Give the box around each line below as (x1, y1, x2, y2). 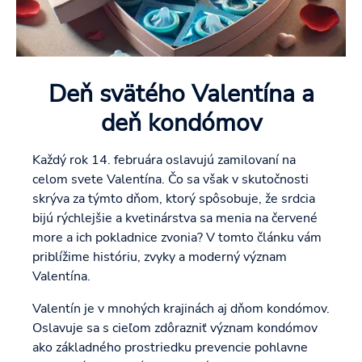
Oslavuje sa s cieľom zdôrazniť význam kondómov (32, 319, 318, 338)
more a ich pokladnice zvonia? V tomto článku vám (32, 229, 322, 247)
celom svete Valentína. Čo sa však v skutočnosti (32, 170, 309, 189)
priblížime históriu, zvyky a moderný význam (32, 248, 287, 267)
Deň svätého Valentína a (48, 77, 314, 112)
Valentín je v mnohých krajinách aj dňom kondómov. (32, 300, 330, 318)
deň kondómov (100, 106, 262, 141)
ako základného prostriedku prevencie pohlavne (32, 339, 308, 357)
